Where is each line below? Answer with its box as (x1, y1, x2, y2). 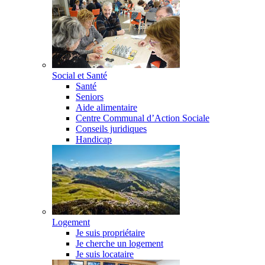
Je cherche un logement (76, 238, 163, 248)
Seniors (76, 92, 104, 102)
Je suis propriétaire (76, 228, 145, 238)
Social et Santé (52, 70, 107, 80)
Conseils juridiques (76, 124, 147, 134)
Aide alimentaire (76, 102, 137, 112)
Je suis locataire (76, 249, 134, 259)
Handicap (76, 134, 112, 144)
